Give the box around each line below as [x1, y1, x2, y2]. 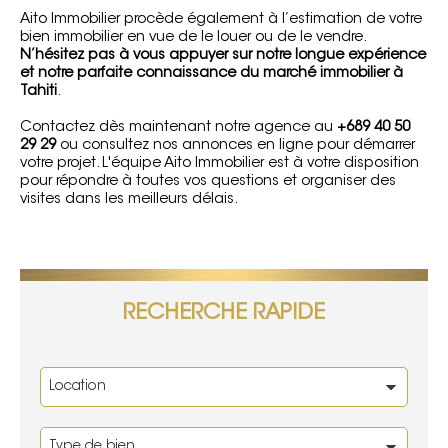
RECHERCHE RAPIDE [123, 303, 325, 325]
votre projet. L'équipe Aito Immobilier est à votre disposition [20, 156, 419, 171]
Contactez [20, 120, 95, 135]
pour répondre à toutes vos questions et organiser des [20, 174, 396, 189]
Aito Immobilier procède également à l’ [20, 12, 289, 27]
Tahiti [20, 84, 57, 99]
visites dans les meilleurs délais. [20, 192, 238, 207]
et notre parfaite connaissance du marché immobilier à [20, 66, 403, 81]
